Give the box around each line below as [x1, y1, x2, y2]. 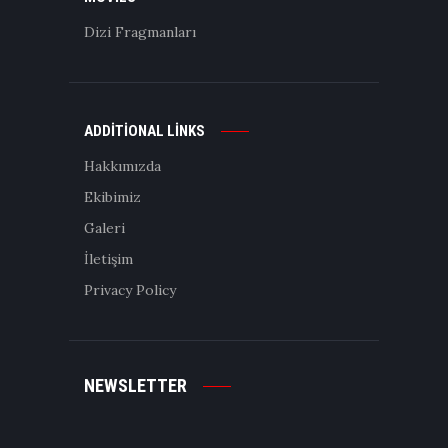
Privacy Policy [84, 280, 176, 299]
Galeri [84, 218, 125, 237]
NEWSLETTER [84, 374, 187, 396]
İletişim [84, 249, 133, 268]
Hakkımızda [84, 156, 161, 175]
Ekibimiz [84, 187, 141, 206]
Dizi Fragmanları [84, 23, 196, 42]
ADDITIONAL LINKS [84, 121, 205, 140]
